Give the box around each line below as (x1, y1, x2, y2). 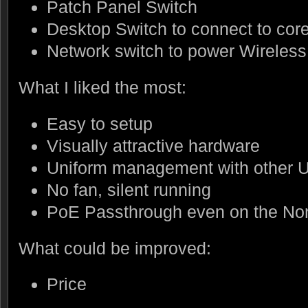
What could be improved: (19, 238, 211, 258)
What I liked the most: (19, 77, 186, 97)
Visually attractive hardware (46, 135, 260, 155)
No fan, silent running (46, 179, 211, 199)
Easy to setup (46, 113, 153, 133)
